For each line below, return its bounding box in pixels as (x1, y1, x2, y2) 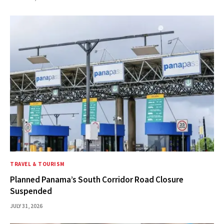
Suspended (10, 185, 52, 197)
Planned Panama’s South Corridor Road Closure (10, 174, 183, 185)
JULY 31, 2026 (10, 202, 42, 210)
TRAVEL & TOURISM (10, 160, 65, 168)
